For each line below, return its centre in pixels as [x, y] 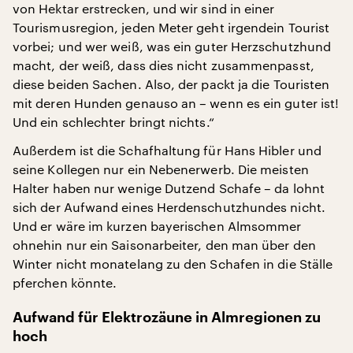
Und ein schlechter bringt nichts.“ [113, 121]
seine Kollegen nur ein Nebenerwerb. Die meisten [161, 169]
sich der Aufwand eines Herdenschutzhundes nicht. [169, 206]
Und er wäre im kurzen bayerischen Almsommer [157, 225]
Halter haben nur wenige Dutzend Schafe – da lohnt [169, 188]
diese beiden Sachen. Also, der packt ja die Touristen [171, 84]
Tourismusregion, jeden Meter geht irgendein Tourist [171, 27]
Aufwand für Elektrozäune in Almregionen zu [167, 317]
